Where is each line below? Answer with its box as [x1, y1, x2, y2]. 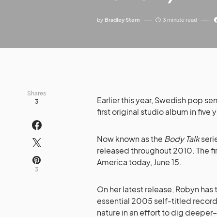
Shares [27, 90, 46, 97]
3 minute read [163, 16, 197, 23]
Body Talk [164, 134, 200, 144]
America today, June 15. [97, 157, 182, 168]
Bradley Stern [105, 16, 140, 23]
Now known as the [97, 134, 164, 144]
